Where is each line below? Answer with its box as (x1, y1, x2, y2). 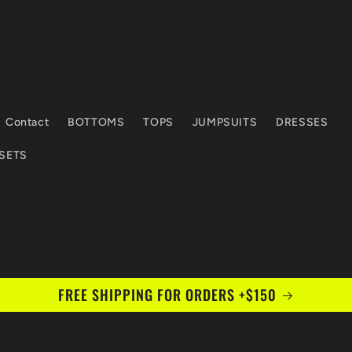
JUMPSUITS (192, 115, 258, 129)
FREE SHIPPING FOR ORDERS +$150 (57, 284, 277, 305)
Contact (5, 115, 49, 129)
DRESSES (276, 115, 328, 129)
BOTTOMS (68, 115, 125, 129)
